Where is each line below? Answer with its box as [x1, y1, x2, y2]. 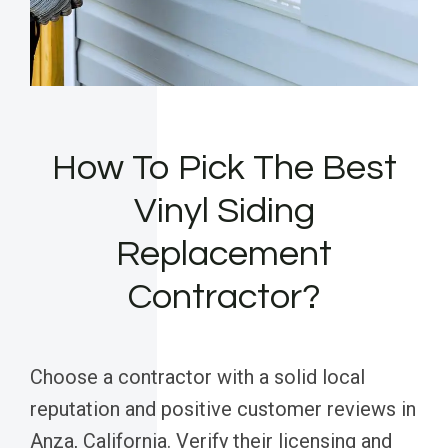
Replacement [116, 235, 332, 274]
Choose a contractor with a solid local [30, 365, 365, 390]
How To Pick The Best [51, 149, 397, 188]
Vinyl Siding [133, 192, 315, 231]
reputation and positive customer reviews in [30, 397, 416, 422]
